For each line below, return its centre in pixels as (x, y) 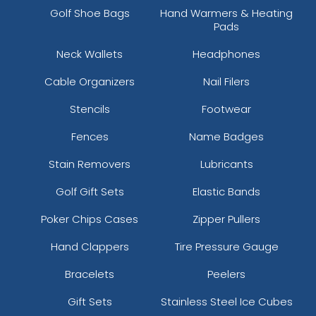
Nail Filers (226, 81)
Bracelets (90, 274)
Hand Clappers (90, 246)
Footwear (226, 109)
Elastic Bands (226, 191)
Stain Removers (90, 164)
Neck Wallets (90, 54)
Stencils (90, 109)
